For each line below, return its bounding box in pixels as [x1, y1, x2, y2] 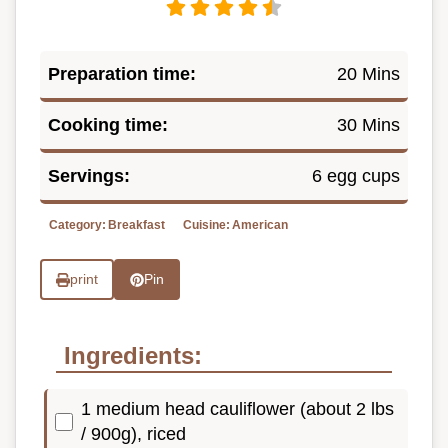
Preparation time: [48, 64, 196, 85]
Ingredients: [64, 341, 202, 369]
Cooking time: [48, 115, 168, 136]
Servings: [48, 166, 130, 187]
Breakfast [108, 218, 165, 233]
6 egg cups [312, 166, 400, 187]
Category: [49, 218, 106, 233]
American [232, 218, 288, 233]
